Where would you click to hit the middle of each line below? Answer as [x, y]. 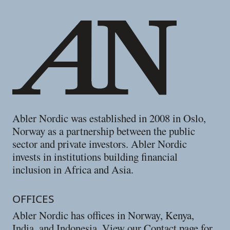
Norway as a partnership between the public [104, 131]
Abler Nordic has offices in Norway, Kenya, [103, 215]
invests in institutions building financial [95, 156]
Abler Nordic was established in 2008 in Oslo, [109, 118]
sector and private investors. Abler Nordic [100, 143]
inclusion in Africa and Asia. [73, 169]
